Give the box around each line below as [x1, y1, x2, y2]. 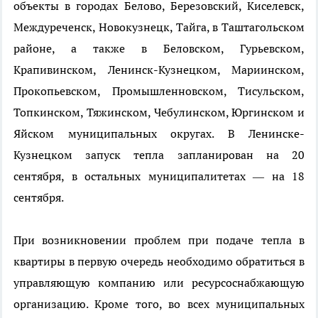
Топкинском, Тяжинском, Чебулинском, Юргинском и [13, 105, 305, 119]
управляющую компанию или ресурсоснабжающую [13, 275, 305, 290]
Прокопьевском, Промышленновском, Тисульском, [13, 84, 305, 98]
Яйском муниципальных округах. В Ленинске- [13, 126, 305, 141]
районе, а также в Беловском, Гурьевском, [13, 41, 305, 55]
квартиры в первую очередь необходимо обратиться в [13, 254, 305, 268]
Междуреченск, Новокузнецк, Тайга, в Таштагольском [13, 20, 305, 34]
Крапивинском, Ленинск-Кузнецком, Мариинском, [13, 62, 305, 77]
